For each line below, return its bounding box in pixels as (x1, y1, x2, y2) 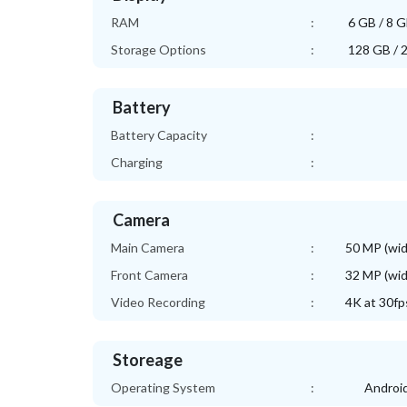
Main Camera (111, 240, 184, 255)
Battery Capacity (111, 127, 207, 143)
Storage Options (111, 42, 206, 57)
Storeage (113, 350, 183, 370)
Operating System (111, 380, 215, 395)
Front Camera (111, 267, 188, 283)
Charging (111, 154, 163, 170)
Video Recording (111, 294, 205, 310)
